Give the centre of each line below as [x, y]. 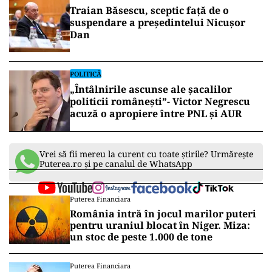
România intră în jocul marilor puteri [163, 214]
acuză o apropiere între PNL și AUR [156, 114]
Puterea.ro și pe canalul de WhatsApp [116, 164]
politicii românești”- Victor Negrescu [160, 101]
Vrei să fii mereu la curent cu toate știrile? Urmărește [146, 154]
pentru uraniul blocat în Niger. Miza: [160, 225]
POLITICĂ [86, 74]
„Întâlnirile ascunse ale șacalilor [151, 89]
